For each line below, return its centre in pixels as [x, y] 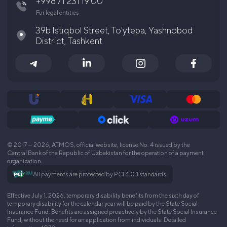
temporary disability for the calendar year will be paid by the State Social [102, 204]
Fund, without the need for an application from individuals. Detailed [97, 220]
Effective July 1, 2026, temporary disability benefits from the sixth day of [103, 196]
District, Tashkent [69, 41]
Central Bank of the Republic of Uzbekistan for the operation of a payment [105, 153]
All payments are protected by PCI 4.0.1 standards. [100, 174]
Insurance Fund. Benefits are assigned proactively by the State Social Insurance [112, 212]
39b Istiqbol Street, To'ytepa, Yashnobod [114, 30]
